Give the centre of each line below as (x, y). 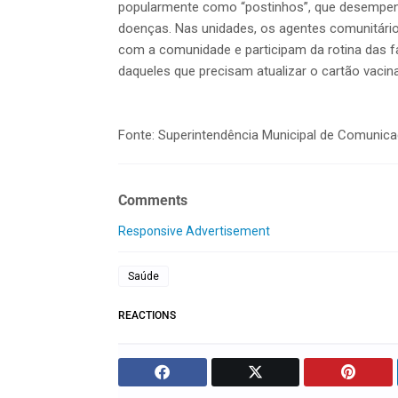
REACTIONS (147, 315)
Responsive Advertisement (194, 231)
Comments (153, 201)
